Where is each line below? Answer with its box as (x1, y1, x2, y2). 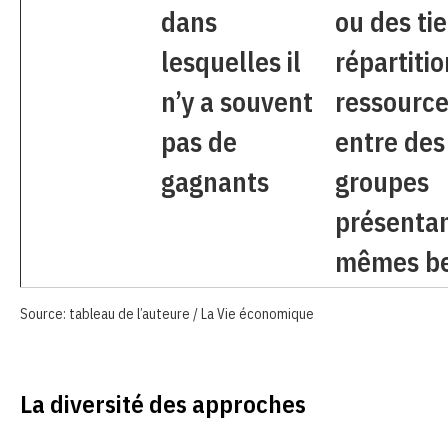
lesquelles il (161, 43, 301, 79)
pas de (161, 123, 237, 159)
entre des (335, 123, 445, 159)
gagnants (161, 163, 269, 199)
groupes (335, 163, 429, 199)
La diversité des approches (20, 386, 306, 420)
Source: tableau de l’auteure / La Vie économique (20, 304, 314, 323)
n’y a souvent (161, 83, 313, 119)
